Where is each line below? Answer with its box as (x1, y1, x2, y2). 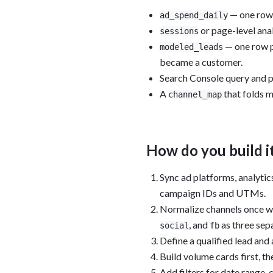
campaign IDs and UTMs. (160, 187, 266, 199)
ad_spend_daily (160, 10, 228, 21)
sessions (160, 26, 199, 37)
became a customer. (160, 56, 243, 68)
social (160, 221, 189, 231)
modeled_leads (160, 42, 223, 52)
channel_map (168, 90, 222, 100)
